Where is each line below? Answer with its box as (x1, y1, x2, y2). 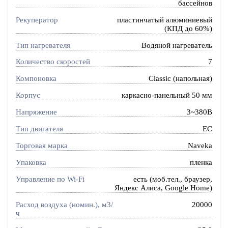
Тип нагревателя (15, 41, 70, 49)
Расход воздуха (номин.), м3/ (15, 200, 113, 209)
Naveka (188, 141, 213, 150)
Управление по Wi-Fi (15, 175, 84, 183)
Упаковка (15, 158, 46, 166)
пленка (190, 158, 213, 166)
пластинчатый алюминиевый (117, 15, 213, 24)
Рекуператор (15, 15, 58, 24)
